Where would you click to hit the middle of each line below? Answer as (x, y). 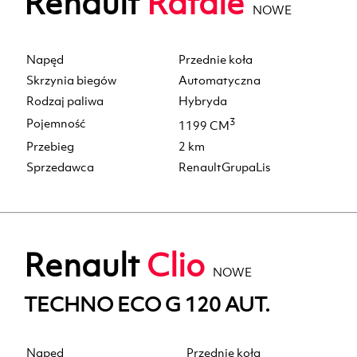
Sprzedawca (60, 167)
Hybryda (203, 100)
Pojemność (56, 123)
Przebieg (50, 146)
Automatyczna (220, 80)
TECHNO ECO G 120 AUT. (147, 304)
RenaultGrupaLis (224, 167)
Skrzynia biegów (71, 80)
